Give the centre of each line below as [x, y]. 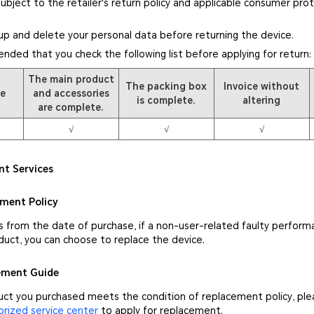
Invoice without [262, 87]
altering [262, 101]
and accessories [71, 94]
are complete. [71, 108]
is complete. [166, 101]
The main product [71, 80]
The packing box [166, 87]
